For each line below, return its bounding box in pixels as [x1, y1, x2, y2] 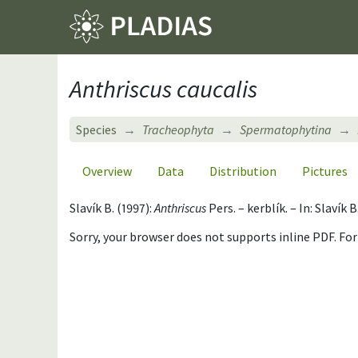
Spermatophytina [240, 121, 332, 137]
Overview [82, 162, 132, 179]
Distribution [209, 162, 276, 179]
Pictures [302, 162, 348, 179]
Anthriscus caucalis [70, 73, 257, 104]
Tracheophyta [142, 121, 214, 137]
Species [76, 121, 117, 137]
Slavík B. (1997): [70, 199, 154, 216]
